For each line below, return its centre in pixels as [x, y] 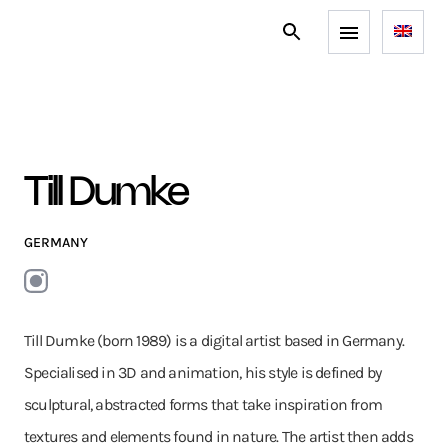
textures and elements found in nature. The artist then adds [218, 436]
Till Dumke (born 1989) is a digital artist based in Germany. [214, 340]
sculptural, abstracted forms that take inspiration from [203, 404]
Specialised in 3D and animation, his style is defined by [203, 372]
